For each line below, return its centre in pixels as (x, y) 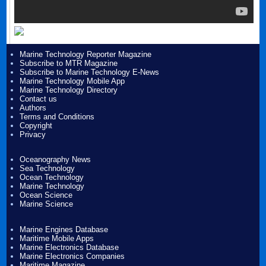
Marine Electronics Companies (72, 256)
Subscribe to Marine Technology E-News (90, 72)
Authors (33, 107)
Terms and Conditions (57, 116)
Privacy (33, 134)
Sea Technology (47, 169)
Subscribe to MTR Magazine (69, 63)
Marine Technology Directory (69, 90)
